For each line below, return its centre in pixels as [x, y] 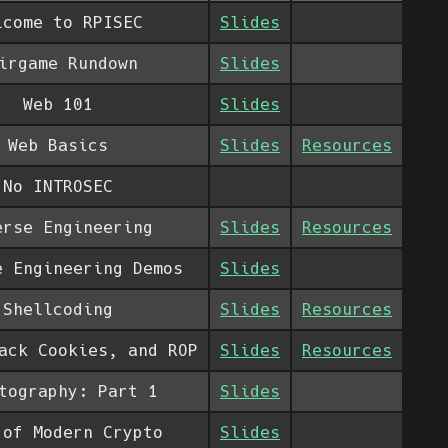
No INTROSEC [58, 187]
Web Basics [58, 146]
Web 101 [58, 105]
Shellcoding [58, 310]
